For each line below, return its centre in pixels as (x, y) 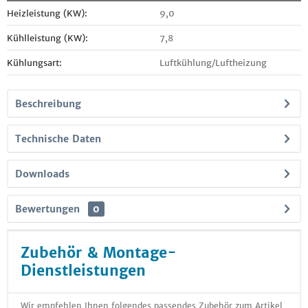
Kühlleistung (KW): (47, 38)
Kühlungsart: (34, 63)
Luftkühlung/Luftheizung (213, 63)
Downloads (42, 174)
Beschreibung (48, 104)
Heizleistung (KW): (47, 13)
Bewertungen (47, 209)
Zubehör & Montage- (99, 253)
